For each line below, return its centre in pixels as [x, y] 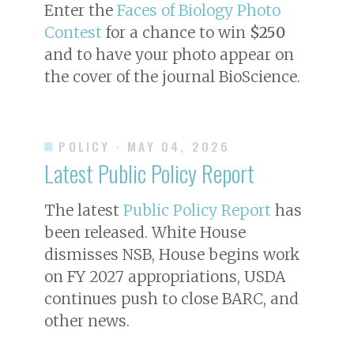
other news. [87, 320]
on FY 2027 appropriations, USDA [165, 276]
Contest [73, 32]
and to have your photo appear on [169, 54]
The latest [84, 210]
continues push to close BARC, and [171, 298]
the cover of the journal [132, 76]
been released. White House [145, 232]
